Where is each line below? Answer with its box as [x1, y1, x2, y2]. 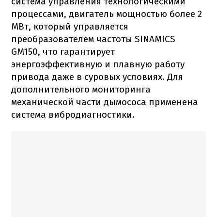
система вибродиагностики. [11, 109, 135, 121]
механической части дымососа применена [11, 96, 198, 108]
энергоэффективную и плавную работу [11, 59, 185, 70]
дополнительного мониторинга [11, 84, 151, 95]
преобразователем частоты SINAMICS [11, 33, 175, 45]
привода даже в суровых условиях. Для [11, 71, 183, 83]
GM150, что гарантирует [11, 46, 115, 58]
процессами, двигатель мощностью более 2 [11, 8, 202, 20]
